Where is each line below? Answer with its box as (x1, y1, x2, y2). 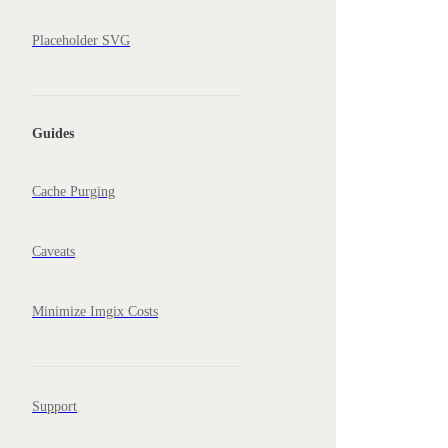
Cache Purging (32, 183, 115, 199)
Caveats (32, 243, 75, 259)
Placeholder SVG (32, 33, 130, 49)
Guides (32, 126, 74, 142)
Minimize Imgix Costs (32, 303, 158, 319)
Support (32, 398, 77, 414)
